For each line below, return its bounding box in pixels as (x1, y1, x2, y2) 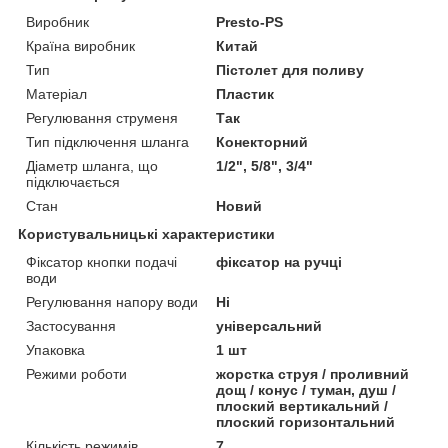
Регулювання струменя (26, 109, 178, 126)
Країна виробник (26, 37, 135, 54)
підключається (26, 173, 120, 190)
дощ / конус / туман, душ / (216, 381, 397, 398)
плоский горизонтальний (216, 413, 396, 430)
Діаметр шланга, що (26, 157, 158, 174)
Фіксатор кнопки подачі (26, 253, 177, 270)
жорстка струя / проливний (216, 365, 410, 382)
